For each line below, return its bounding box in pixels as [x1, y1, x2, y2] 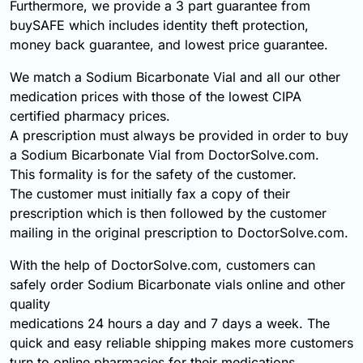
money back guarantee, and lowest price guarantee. [10, 36, 328, 53]
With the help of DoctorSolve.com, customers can [10, 257, 315, 274]
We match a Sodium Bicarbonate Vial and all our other [10, 69, 340, 86]
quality [10, 296, 50, 313]
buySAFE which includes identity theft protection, [10, 17, 309, 34]
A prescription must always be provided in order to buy [10, 127, 348, 144]
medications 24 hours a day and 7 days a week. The [10, 315, 330, 332]
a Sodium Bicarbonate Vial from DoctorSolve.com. [10, 147, 319, 164]
